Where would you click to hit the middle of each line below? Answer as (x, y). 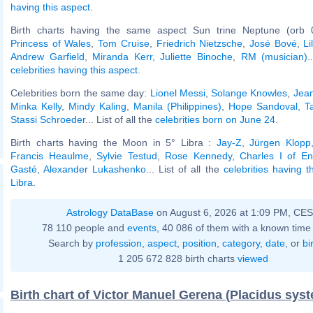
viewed (253, 258)
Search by (72, 243)
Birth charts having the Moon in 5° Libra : (114, 142)
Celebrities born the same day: (80, 93)
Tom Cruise (124, 43)
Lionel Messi (177, 93)
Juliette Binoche (197, 56)
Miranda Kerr (122, 56)
